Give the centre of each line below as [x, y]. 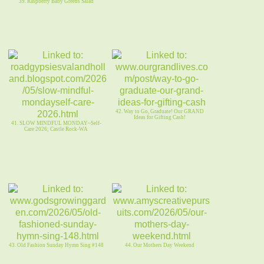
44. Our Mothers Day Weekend [160, 245]
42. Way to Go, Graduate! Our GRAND [160, 112]
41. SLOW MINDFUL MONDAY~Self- [56, 123]
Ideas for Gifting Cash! [160, 118]
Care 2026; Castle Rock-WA [56, 129]
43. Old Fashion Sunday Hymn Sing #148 [56, 245]
